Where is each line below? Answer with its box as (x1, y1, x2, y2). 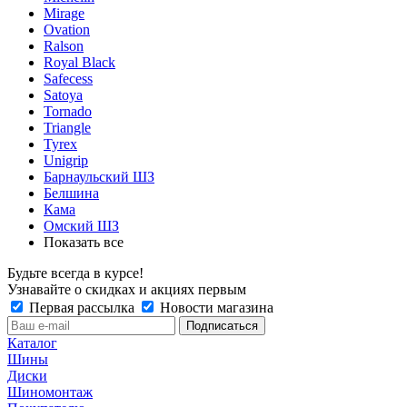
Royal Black (44, 54, 115, 70)
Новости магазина (156, 299, 273, 315)
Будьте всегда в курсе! (7, 264, 144, 281)
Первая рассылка (25, 299, 138, 315)
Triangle (44, 119, 91, 135)
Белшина (44, 184, 99, 201)
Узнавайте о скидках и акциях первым (7, 281, 246, 297)
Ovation (44, 21, 90, 37)
